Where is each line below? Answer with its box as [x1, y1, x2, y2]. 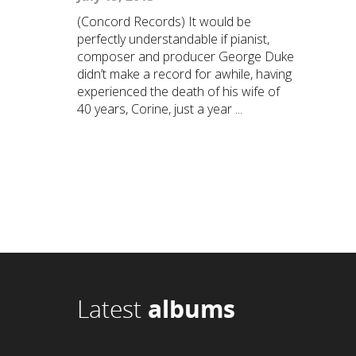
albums [148, 292, 235, 325]
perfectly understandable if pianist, [77, 30, 269, 48]
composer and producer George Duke [77, 48, 294, 65]
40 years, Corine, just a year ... [77, 100, 242, 118]
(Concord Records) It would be [77, 13, 251, 30]
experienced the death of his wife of [77, 83, 280, 100]
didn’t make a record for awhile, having [77, 65, 292, 83]
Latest [77, 292, 148, 325]
